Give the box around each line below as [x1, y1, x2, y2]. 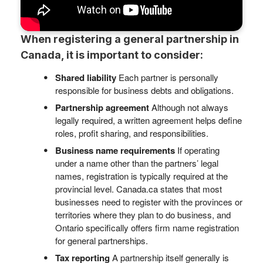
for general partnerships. [55, 234, 148, 247]
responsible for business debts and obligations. [55, 83, 234, 96]
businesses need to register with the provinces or [55, 195, 242, 208]
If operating [177, 143, 220, 156]
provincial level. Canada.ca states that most [55, 182, 222, 195]
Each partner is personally [119, 70, 218, 83]
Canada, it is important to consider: [21, 48, 203, 61]
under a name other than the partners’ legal [55, 156, 218, 169]
